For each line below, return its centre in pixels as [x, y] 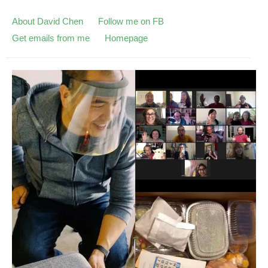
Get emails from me [51, 38]
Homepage [126, 38]
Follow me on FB [131, 21]
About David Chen [48, 21]
